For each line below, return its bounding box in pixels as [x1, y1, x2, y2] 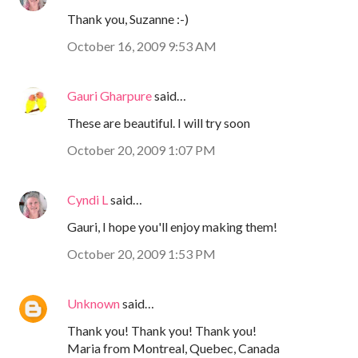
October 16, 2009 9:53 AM [67, 38, 217, 54]
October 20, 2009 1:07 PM [67, 141, 216, 157]
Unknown [67, 295, 120, 311]
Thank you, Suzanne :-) [67, 10, 189, 26]
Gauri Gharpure [67, 87, 152, 103]
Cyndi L [67, 191, 108, 207]
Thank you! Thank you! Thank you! [67, 322, 257, 338]
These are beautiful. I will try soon [67, 114, 250, 130]
